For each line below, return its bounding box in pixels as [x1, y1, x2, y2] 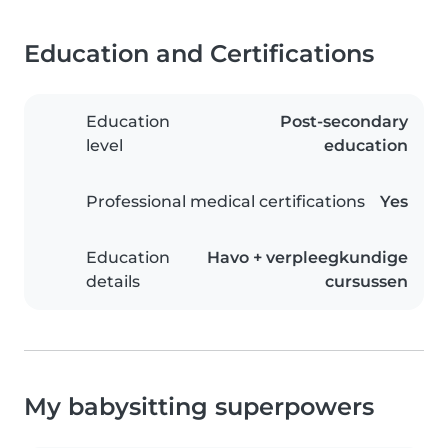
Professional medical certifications [86, 192, 365, 212]
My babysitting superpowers [24, 392, 374, 422]
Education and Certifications [24, 39, 374, 69]
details [86, 272, 140, 292]
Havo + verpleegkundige [207, 248, 408, 268]
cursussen [325, 272, 408, 292]
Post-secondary [280, 112, 408, 132]
